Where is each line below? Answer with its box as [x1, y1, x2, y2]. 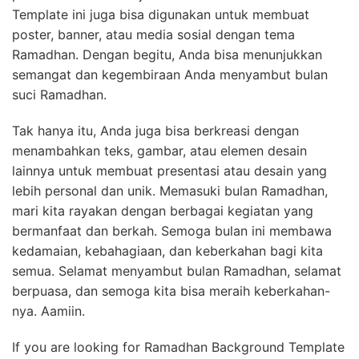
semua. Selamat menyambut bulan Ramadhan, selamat [12, 263, 341, 280]
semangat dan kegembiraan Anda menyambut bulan [12, 67, 328, 83]
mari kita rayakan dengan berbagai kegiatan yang [12, 203, 313, 220]
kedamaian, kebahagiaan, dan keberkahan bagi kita [12, 243, 323, 260]
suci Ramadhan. [12, 87, 107, 103]
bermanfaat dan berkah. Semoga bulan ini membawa [12, 223, 332, 240]
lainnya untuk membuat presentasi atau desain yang [12, 163, 327, 179]
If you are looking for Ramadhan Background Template [12, 339, 345, 356]
